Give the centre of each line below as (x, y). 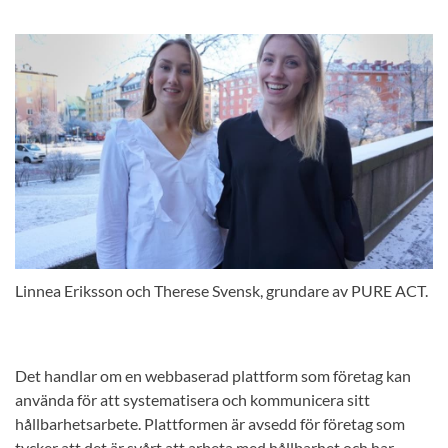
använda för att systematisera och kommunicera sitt (192, 400)
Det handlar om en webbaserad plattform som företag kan (213, 376)
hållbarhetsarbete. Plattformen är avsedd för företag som (210, 424)
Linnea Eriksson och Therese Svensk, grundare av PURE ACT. (221, 291)
